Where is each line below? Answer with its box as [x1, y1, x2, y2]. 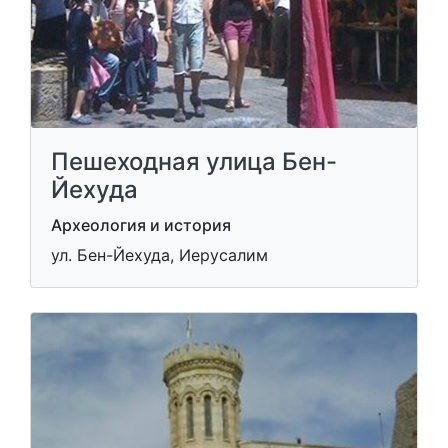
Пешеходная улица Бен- [51, 146, 337, 176]
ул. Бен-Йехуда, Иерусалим [51, 244, 268, 265]
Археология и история [51, 214, 231, 235]
